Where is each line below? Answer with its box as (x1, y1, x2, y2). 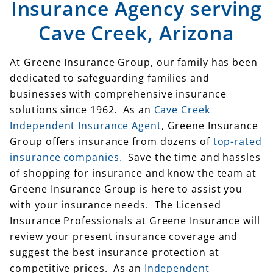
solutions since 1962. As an (10, 102, 154, 116)
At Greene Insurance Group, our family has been (10, 55, 258, 69)
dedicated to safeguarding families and (10, 71, 210, 85)
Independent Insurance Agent (10, 118, 161, 132)
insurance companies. (10, 150, 122, 164)
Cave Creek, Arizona (38, 19, 235, 46)
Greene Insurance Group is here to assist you (10, 182, 243, 196)
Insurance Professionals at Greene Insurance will (10, 213, 260, 227)
